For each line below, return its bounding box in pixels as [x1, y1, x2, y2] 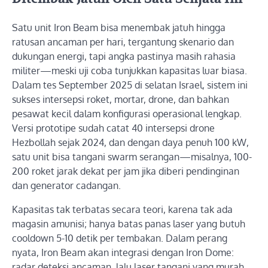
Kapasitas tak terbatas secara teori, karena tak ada [12, 203, 233, 216]
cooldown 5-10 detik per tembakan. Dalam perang [12, 232, 227, 245]
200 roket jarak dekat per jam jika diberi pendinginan [12, 165, 239, 178]
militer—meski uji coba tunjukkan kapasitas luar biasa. [12, 65, 247, 77]
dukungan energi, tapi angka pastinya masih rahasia [12, 50, 236, 63]
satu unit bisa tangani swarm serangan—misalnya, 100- [12, 151, 252, 163]
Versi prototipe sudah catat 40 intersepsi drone [12, 122, 215, 135]
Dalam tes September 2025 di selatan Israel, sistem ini [12, 79, 248, 92]
